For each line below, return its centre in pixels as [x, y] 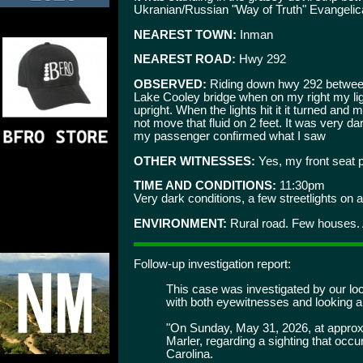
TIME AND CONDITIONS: [205, 186]
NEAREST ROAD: [185, 60]
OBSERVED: [170, 84]
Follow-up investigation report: [212, 265]
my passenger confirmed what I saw [230, 136]
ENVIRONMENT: [180, 223]
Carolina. [190, 354]
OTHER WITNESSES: [194, 161]
